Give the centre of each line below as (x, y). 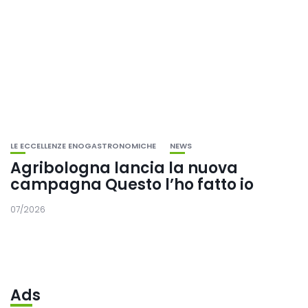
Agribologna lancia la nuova (124, 168)
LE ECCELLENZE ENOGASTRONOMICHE (83, 145)
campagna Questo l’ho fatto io (132, 184)
